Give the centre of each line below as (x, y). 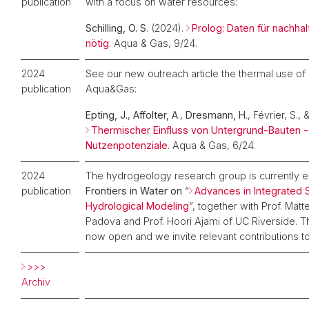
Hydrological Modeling (137, 206)
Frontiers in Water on (134, 191)
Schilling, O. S (116, 28)
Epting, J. (107, 115)
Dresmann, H (216, 115)
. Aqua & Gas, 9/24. (153, 43)
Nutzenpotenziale (127, 146)
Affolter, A (156, 115)
